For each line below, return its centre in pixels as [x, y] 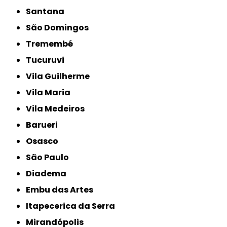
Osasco [46, 141]
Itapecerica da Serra [72, 206]
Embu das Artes [62, 190]
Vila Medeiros [59, 109]
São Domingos [60, 28]
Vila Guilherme [61, 77]
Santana [48, 12]
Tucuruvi [48, 60]
